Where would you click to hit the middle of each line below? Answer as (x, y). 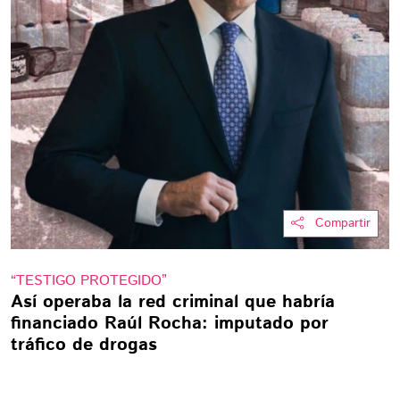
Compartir (343, 223)
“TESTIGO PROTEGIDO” (89, 281)
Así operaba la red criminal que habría (173, 302)
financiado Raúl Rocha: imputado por (170, 324)
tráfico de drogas (84, 345)
